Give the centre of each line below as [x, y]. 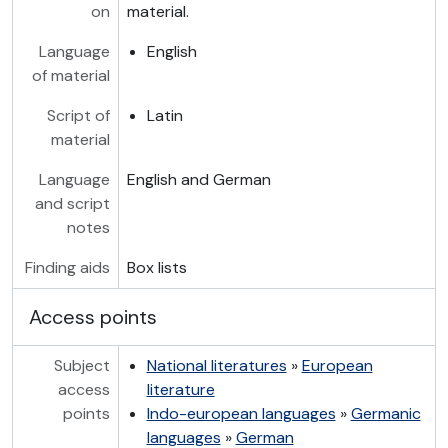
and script [72, 204]
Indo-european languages [241, 414]
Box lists [156, 268]
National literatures [216, 366]
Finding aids [67, 268]
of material [70, 76]
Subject [81, 366]
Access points [93, 317]
